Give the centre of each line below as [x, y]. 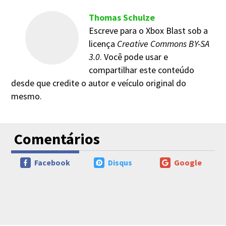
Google [188, 162]
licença [103, 43]
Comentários [57, 138]
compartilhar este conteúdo [142, 70]
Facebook [52, 162]
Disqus [120, 162]
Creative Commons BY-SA [163, 43]
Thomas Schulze [122, 17]
